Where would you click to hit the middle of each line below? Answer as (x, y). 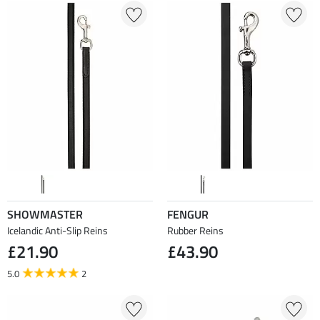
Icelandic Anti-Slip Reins (57, 230)
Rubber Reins (195, 230)
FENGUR (188, 214)
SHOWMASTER (45, 214)
